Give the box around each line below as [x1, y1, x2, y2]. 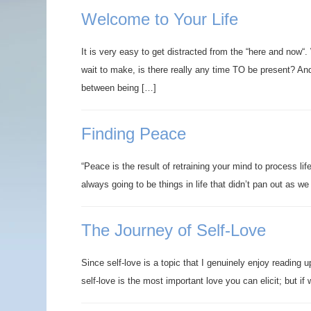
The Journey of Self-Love [81, 221, 266, 239]
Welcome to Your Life [81, 10, 238, 28]
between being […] [81, 83, 156, 93]
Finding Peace [81, 124, 186, 143]
